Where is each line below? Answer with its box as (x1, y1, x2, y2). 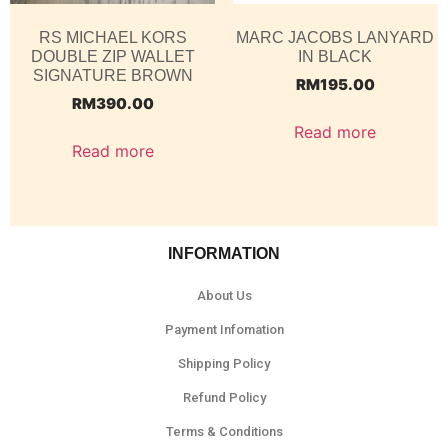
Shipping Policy (178, 356, 270, 372)
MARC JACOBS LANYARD (236, 29, 435, 47)
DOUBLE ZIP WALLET (30, 48, 195, 66)
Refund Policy (182, 390, 266, 406)
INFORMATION (168, 245, 280, 263)
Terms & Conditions (165, 424, 283, 440)
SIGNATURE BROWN (32, 67, 193, 85)
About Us (196, 288, 252, 304)
